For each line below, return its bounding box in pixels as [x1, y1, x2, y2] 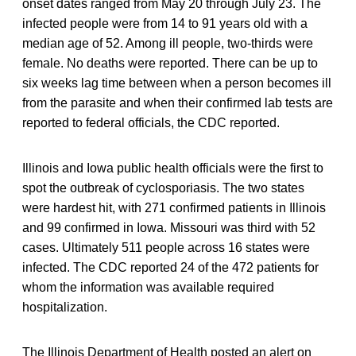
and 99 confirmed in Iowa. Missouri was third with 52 [22, 221, 315, 235]
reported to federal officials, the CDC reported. [22, 116, 280, 130]
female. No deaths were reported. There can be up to [22, 56, 318, 71]
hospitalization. [22, 300, 107, 315]
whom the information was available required [22, 281, 274, 295]
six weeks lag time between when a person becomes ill [22, 76, 331, 91]
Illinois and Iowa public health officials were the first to [22, 161, 323, 176]
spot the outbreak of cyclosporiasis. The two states [22, 181, 304, 195]
